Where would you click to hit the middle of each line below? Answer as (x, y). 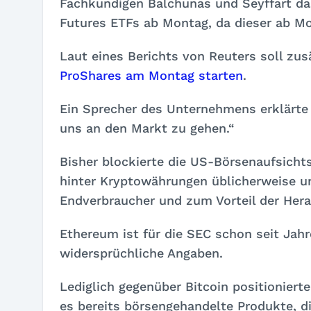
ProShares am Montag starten (151, 75)
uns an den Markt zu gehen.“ (147, 128)
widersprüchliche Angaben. (141, 253)
